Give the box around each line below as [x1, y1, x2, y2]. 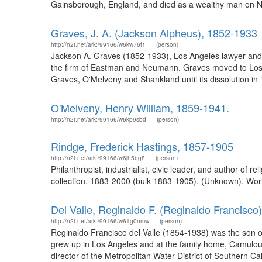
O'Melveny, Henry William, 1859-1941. [51, 100, 229, 115]
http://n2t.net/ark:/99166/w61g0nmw [51, 217, 149, 225]
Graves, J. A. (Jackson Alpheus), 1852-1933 [51, 25, 257, 40]
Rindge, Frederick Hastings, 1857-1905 [51, 139, 233, 154]
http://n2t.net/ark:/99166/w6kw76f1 [51, 40, 146, 49]
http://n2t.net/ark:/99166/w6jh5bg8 [51, 154, 145, 162]
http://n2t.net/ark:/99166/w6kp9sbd [51, 115, 146, 123]
